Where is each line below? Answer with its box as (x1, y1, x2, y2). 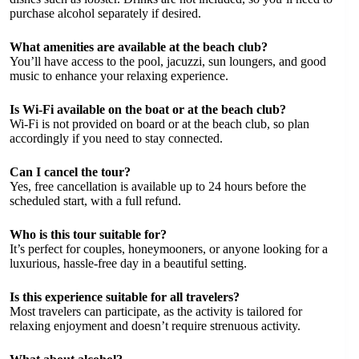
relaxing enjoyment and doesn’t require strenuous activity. (10, 319, 301, 333)
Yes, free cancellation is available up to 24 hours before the (10, 179, 306, 194)
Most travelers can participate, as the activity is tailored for (10, 305, 302, 319)
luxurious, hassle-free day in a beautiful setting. (10, 256, 247, 271)
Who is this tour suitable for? (10, 228, 167, 242)
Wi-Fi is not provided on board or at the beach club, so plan (10, 117, 309, 131)
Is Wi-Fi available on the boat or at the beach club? (10, 103, 286, 117)
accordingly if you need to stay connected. (10, 131, 223, 146)
